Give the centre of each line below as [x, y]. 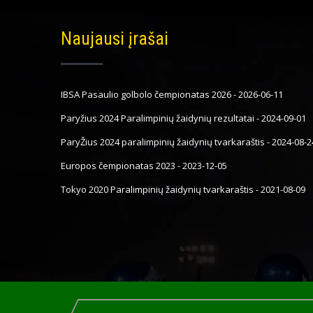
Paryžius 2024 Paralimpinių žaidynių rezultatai [158, 118]
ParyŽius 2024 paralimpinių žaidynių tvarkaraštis [163, 141]
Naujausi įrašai [115, 38]
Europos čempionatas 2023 [118, 165]
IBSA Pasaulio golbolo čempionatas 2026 [146, 94]
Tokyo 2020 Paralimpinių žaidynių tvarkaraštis [157, 189]
